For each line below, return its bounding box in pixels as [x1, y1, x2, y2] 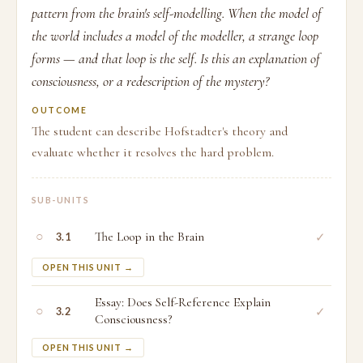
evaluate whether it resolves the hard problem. [32, 144, 274, 160]
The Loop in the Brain [95, 228, 204, 245]
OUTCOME [32, 105, 88, 115]
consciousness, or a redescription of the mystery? [32, 73, 269, 90]
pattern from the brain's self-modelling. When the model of [32, 5, 322, 22]
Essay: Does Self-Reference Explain [95, 295, 271, 310]
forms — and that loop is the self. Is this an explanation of [32, 50, 320, 67]
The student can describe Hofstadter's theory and [32, 123, 288, 139]
